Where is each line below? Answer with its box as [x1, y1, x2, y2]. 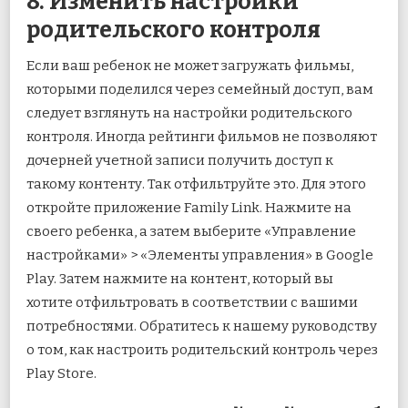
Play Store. [26, 365, 97, 382]
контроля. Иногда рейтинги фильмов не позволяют [26, 128, 377, 146]
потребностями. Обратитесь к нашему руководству [26, 318, 377, 335]
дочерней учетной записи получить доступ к [26, 152, 333, 169]
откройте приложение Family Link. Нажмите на [26, 199, 352, 217]
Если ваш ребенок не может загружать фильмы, [26, 57, 353, 75]
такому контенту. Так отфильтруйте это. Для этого [26, 176, 366, 193]
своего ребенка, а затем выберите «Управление [26, 223, 356, 240]
